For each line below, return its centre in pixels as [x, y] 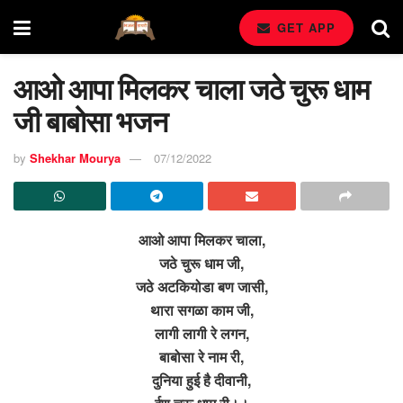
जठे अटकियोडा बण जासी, [201, 286]
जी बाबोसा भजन [90, 121]
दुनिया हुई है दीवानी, [201, 380]
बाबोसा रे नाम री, [201, 356]
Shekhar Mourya [75, 157]
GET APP [304, 27]
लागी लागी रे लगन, [201, 333]
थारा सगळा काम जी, [201, 309]
